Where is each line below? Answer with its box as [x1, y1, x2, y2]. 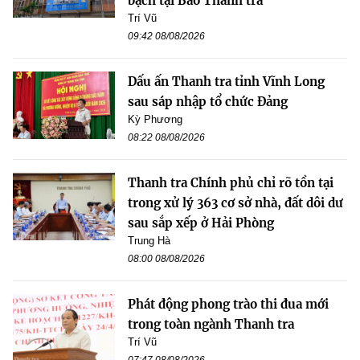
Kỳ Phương [128, 112, 182, 125]
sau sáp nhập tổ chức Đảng [128, 93, 288, 109]
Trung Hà [128, 234, 170, 247]
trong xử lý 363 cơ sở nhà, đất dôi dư [128, 194, 343, 211]
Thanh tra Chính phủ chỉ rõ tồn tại [128, 174, 333, 190]
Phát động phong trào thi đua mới [128, 296, 329, 312]
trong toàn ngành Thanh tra [128, 316, 294, 332]
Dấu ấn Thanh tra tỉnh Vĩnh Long [128, 73, 325, 89]
